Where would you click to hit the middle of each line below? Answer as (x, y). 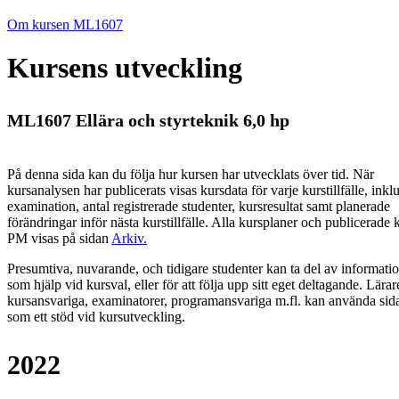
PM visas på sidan (59, 239)
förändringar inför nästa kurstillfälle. (109, 223)
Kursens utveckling (125, 68)
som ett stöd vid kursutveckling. (96, 317)
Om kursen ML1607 (65, 24)
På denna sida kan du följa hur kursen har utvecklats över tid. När (191, 175)
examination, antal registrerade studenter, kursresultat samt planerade (199, 207)
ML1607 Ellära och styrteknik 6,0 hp (148, 121)
